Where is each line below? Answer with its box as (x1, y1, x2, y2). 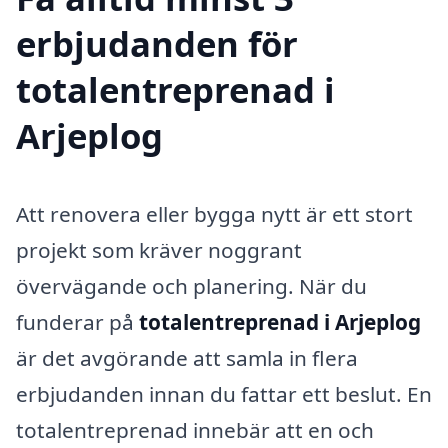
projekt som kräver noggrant (16, 236, 302, 265)
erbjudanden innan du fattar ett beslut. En (16, 380, 432, 409)
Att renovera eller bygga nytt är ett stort (16, 200, 413, 229)
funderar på (16, 308, 139, 337)
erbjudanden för (16, 20, 298, 68)
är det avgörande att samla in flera (16, 344, 358, 373)
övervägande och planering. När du (16, 272, 367, 301)
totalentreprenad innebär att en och (16, 416, 374, 445)
